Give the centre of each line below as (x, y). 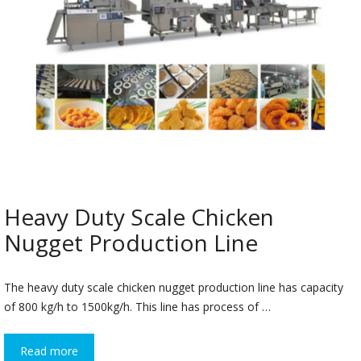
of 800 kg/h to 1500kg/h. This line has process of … (137, 307)
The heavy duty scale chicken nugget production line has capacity (174, 288)
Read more (49, 351)
